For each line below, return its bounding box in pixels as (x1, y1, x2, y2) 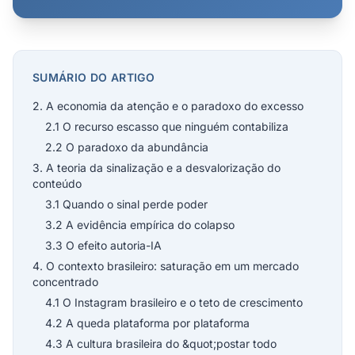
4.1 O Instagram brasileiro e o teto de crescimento (45, 296, 303, 309)
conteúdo (32, 177, 82, 190)
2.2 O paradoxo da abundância (45, 140, 208, 154)
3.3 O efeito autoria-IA (45, 239, 162, 252)
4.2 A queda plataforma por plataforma (45, 316, 250, 330)
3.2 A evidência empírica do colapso (45, 218, 235, 231)
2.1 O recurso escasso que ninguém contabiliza (45, 120, 288, 133)
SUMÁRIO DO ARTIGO (32, 71, 155, 84)
